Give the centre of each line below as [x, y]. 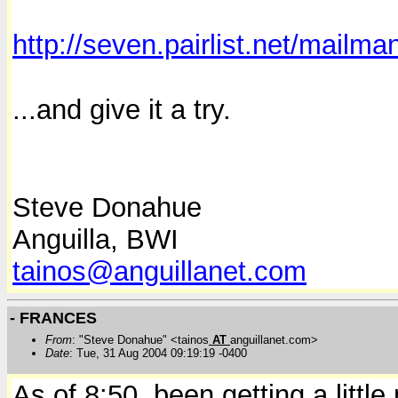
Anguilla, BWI [96, 240]
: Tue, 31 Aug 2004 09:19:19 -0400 [158, 354]
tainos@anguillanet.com [159, 272]
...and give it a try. [122, 110]
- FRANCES [53, 318]
